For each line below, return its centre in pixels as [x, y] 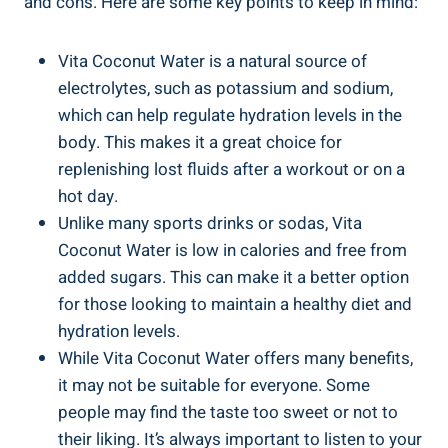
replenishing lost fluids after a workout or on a [231, 170]
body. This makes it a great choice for [200, 143]
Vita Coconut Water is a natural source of [212, 62]
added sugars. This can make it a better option [233, 278]
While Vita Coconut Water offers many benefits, [235, 359]
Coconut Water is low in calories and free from [232, 251]
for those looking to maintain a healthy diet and [235, 305]
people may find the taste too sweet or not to [228, 413]
